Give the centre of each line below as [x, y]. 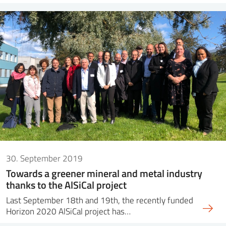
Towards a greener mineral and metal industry [104, 173]
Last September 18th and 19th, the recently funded [100, 200]
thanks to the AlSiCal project [66, 184]
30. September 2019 [44, 158]
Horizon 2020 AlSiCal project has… [68, 211]
